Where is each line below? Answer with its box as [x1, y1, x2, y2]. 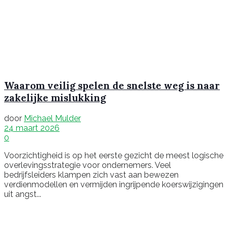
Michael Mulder [24, 113, 81, 123]
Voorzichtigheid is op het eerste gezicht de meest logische [4, 150, 223, 160]
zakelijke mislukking [4, 92, 106, 104]
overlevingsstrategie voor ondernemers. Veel [4, 160, 171, 170]
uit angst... [4, 189, 41, 199]
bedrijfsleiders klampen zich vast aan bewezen [4, 169, 179, 180]
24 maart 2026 [4, 123, 60, 133]
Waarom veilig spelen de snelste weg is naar [4, 79, 220, 92]
